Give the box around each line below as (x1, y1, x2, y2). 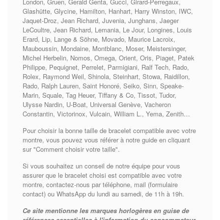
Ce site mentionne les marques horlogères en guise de (23, 206, 189, 216)
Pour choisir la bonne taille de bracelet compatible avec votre (23, 126, 196, 136)
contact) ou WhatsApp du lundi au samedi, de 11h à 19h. (23, 189, 184, 199)
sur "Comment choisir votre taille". (23, 144, 120, 154)
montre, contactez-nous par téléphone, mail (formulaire (23, 180, 178, 190)
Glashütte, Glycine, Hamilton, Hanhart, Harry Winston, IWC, (23, 6, 193, 16)
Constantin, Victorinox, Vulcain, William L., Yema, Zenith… (23, 109, 190, 119)
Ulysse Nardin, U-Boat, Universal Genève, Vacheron (23, 100, 171, 110)
